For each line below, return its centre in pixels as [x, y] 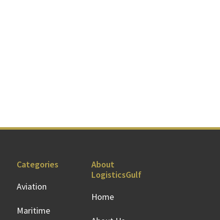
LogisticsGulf [116, 175]
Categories [38, 164]
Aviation [32, 186]
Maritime [33, 210]
